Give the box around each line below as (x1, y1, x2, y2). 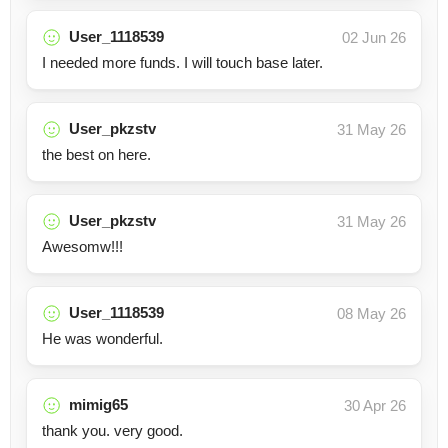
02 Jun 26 (342, 28, 406, 46)
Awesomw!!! (42, 237, 123, 255)
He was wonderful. (42, 329, 163, 347)
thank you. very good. (42, 421, 183, 439)
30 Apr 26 (344, 396, 406, 414)
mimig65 (69, 395, 128, 413)
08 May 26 (337, 304, 406, 322)
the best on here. (42, 145, 151, 163)
